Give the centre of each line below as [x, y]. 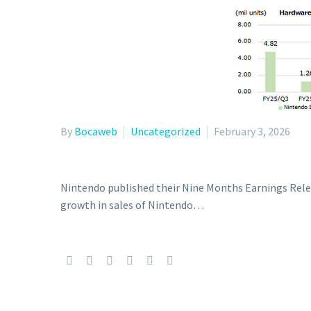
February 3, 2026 [252, 131]
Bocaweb [96, 131]
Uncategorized [166, 131]
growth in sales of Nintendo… [132, 205]
